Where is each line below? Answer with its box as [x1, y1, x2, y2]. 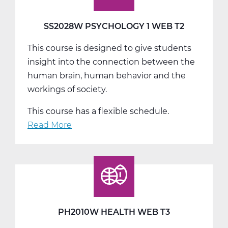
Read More [27, 120, 72, 130]
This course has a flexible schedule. [27, 106, 169, 116]
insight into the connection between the [27, 56, 195, 67]
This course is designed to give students [27, 43, 191, 53]
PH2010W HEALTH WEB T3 [58, 207, 170, 217]
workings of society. [27, 84, 107, 94]
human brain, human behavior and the [27, 70, 186, 80]
